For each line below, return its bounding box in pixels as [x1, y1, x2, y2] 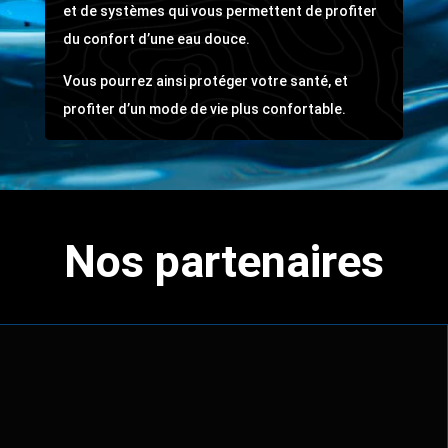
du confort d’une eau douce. [62, 30, 250, 47]
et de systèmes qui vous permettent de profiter [62, 2, 377, 19]
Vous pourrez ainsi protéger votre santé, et [62, 72, 348, 89]
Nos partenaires [63, 234, 384, 288]
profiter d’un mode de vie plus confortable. [62, 100, 346, 117]
